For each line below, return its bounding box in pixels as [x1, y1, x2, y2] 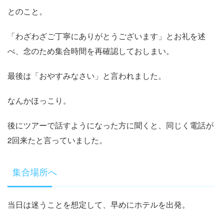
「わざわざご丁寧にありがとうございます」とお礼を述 [7, 30, 206, 42]
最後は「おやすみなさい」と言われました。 [7, 69, 166, 81]
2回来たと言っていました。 [7, 134, 107, 146]
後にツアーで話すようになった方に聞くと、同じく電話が [7, 119, 214, 131]
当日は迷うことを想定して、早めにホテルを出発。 [7, 198, 190, 210]
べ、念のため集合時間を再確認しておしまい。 [7, 45, 174, 56]
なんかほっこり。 [7, 94, 71, 106]
